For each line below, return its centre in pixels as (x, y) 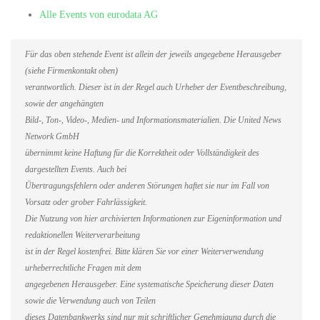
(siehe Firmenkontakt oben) (71, 71)
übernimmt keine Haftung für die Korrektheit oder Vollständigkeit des (142, 154)
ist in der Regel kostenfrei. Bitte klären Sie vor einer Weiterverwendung (144, 252)
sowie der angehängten (64, 104)
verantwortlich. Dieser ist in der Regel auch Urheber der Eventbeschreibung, (156, 88)
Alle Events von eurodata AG (99, 15)
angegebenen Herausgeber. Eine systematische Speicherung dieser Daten (149, 285)
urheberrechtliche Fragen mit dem (83, 269)
